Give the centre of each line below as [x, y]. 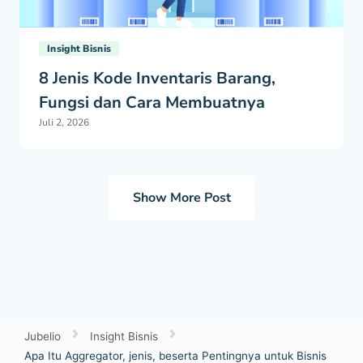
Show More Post [181, 198]
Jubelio [43, 337]
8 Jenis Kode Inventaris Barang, [157, 79]
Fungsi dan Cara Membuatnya [152, 103]
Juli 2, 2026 [64, 123]
